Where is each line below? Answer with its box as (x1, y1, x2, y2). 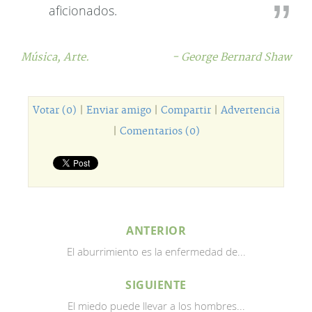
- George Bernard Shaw (172, 51, 291, 64)
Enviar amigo (86, 104, 151, 117)
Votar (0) (32, 104, 77, 117)
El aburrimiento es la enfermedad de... (66, 244, 246, 258)
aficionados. (49, 2, 117, 19)
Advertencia (220, 104, 280, 117)
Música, (21, 51, 63, 64)
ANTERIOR (126, 223, 186, 238)
